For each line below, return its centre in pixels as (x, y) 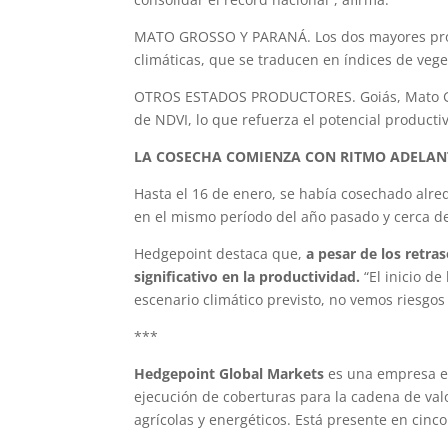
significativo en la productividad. (247, 276)
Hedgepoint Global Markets (229, 373)
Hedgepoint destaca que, (220, 253)
